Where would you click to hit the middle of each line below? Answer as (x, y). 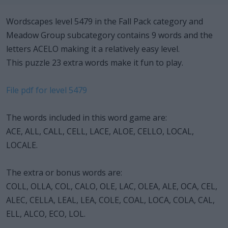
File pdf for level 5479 (47, 90)
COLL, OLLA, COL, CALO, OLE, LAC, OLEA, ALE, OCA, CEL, (112, 186)
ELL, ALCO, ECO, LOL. (46, 213)
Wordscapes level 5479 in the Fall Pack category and (105, 21)
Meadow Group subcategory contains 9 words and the (109, 35)
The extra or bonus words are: (64, 172)
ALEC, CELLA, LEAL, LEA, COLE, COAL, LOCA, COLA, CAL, (110, 200)
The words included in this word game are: (87, 117)
